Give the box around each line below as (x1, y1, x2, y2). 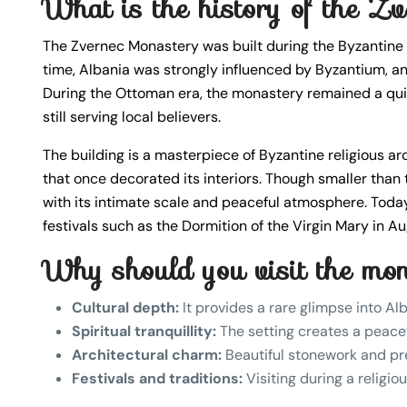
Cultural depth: (72, 298, 179, 318)
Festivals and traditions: (72, 369, 243, 389)
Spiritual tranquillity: (72, 322, 216, 342)
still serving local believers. (43, 107, 221, 127)
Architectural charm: (72, 345, 222, 365)
